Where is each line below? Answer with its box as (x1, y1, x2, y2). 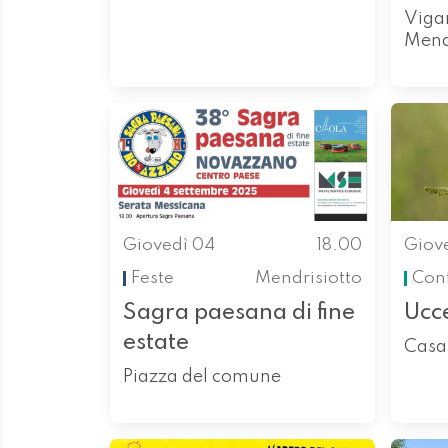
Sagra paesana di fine (122, 301, 355, 325)
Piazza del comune (122, 368, 281, 387)
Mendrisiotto (255, 269, 363, 287)
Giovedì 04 (122, 237, 215, 255)
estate (122, 331, 189, 355)
